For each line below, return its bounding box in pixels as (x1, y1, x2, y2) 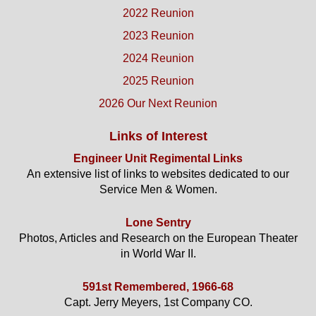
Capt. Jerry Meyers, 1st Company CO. (63, 296, 253, 309)
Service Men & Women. (99, 183, 217, 196)
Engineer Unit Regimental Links (73, 152, 243, 165)
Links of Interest (109, 129, 207, 144)
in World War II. (120, 248, 196, 260)
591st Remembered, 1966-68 (83, 281, 233, 293)
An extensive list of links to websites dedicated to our (27, 168, 289, 181)
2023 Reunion (122, 30, 194, 42)
